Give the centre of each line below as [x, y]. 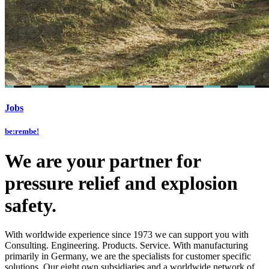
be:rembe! [22, 131]
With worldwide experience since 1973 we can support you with [127, 234]
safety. [31, 205]
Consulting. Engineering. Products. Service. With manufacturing [126, 245]
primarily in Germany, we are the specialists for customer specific [128, 256]
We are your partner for [103, 161]
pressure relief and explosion [121, 183]
